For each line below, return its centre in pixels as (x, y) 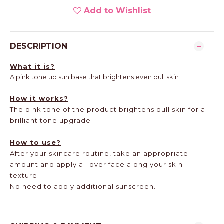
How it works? (39, 98)
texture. (25, 175)
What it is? (32, 66)
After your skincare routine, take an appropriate (99, 153)
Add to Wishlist (117, 11)
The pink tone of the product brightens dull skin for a (108, 109)
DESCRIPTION (39, 46)
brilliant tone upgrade (50, 120)
